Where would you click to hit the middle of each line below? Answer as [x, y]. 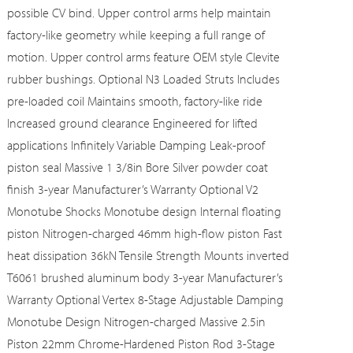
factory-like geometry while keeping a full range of [136, 35]
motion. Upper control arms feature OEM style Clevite [144, 57]
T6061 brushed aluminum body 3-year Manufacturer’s [145, 277]
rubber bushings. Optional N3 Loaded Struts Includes [144, 79]
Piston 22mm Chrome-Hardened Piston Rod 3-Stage [141, 344]
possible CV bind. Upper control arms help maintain [139, 13]
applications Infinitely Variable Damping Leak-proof [136, 145]
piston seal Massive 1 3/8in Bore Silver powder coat [138, 167]
